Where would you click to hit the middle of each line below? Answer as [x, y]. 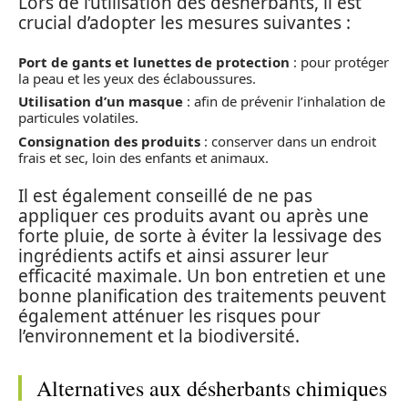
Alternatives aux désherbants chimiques [212, 388]
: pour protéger [339, 61]
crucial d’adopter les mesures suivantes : [184, 23]
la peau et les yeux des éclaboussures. [137, 78]
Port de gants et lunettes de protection [154, 61]
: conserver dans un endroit [288, 141]
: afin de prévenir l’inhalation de [284, 101]
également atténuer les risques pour [169, 316]
